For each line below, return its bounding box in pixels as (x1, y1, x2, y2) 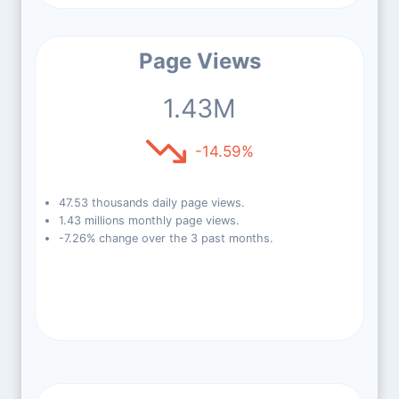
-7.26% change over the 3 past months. (58, 232, 273, 245)
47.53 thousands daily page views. (58, 196, 245, 209)
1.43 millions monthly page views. (58, 214, 240, 227)
